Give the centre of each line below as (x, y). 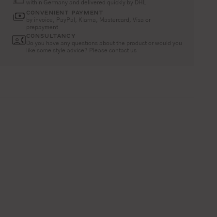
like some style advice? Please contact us (81, 50)
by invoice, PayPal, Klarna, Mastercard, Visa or (88, 20)
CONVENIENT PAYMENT (65, 12)
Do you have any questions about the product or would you (104, 43)
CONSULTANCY (51, 35)
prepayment (42, 27)
